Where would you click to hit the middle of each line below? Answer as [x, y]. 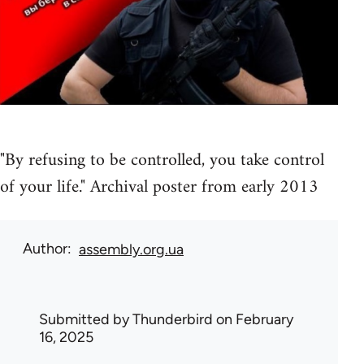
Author [45, 249]
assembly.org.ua [131, 250]
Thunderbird [173, 320]
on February [253, 320]
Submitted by [86, 320]
